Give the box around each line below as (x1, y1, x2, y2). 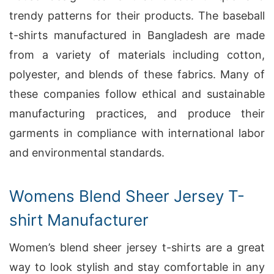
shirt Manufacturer (9, 210, 149, 229)
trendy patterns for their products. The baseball (9, 9, 265, 22)
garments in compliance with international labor (9, 127, 265, 139)
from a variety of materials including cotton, (9, 48, 265, 61)
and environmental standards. (9, 146, 165, 159)
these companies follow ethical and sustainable (9, 87, 265, 100)
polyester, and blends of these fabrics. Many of (9, 68, 265, 81)
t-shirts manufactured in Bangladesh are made (9, 29, 265, 42)
